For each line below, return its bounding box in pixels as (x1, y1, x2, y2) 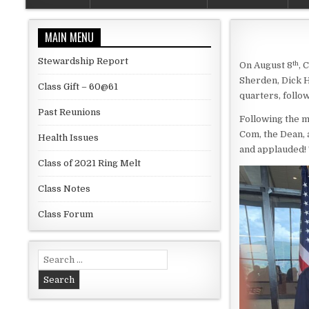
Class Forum (38, 209, 93, 220)
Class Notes (38, 183, 90, 195)
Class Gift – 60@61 (38, 81, 118, 92)
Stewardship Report (38, 56, 128, 67)
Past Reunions (38, 107, 101, 118)
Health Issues (38, 132, 99, 143)
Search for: (37, 250, 86, 261)
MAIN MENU (45, 29, 94, 46)
